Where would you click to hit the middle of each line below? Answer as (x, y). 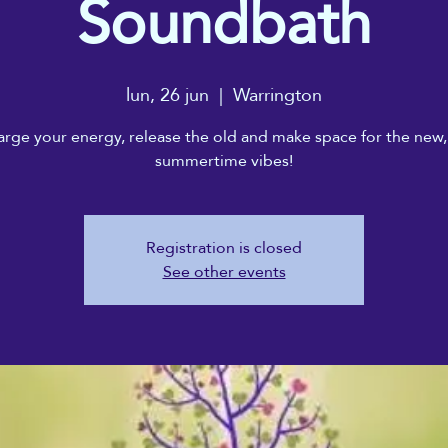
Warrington (277, 95)
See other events (224, 272)
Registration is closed (224, 248)
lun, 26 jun (167, 95)
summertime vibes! (224, 161)
